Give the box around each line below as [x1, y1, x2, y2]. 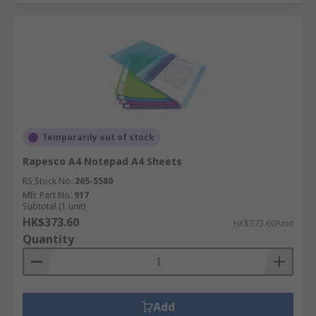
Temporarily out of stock [42, 131, 154, 143]
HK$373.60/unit [233, 217, 293, 229]
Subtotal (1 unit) [23, 200, 85, 212]
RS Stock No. [23, 175, 73, 187]
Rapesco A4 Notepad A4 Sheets [23, 154, 182, 168]
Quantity [23, 231, 74, 247]
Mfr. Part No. [23, 189, 72, 201]
